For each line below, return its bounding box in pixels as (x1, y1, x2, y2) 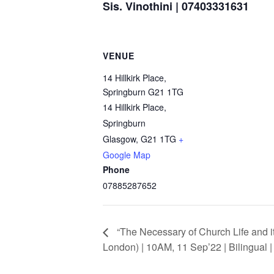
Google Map (103, 149, 150, 161)
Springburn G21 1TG (103, 86, 183, 98)
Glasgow (103, 133, 136, 146)
